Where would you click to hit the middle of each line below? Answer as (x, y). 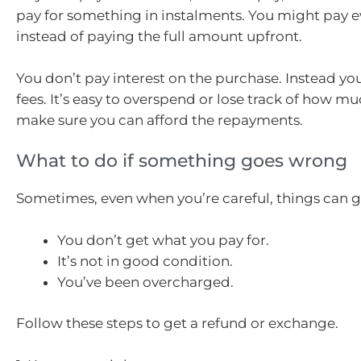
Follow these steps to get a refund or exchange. (177, 324)
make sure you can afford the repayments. (160, 120)
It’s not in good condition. (145, 261)
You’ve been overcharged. (145, 282)
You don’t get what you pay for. (163, 240)
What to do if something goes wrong (182, 161)
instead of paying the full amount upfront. (159, 37)
